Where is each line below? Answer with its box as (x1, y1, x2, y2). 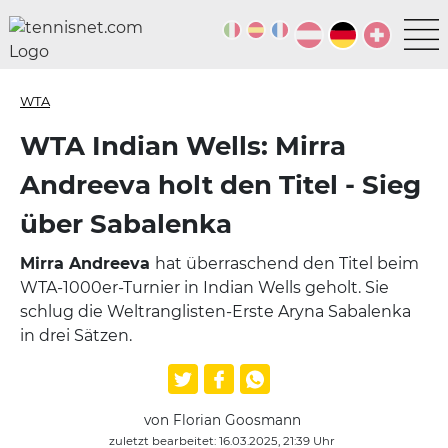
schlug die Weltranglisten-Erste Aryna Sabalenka (20, 302, 411, 321)
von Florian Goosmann (143, 412, 301, 428)
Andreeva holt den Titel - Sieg (20, 169, 421, 201)
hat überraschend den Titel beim (155, 254, 419, 273)
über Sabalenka (20, 208, 232, 240)
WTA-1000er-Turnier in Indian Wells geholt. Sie (20, 278, 389, 297)
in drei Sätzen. (20, 326, 136, 345)
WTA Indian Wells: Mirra (20, 130, 346, 162)
